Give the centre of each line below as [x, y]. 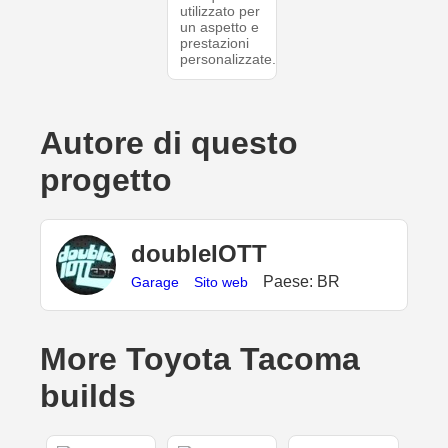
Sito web [221, 281]
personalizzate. [227, 59]
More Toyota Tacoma [200, 359]
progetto [106, 180]
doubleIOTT [199, 253]
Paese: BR [301, 281]
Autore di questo [169, 143]
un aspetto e [219, 27]
